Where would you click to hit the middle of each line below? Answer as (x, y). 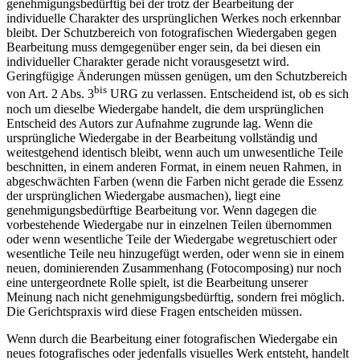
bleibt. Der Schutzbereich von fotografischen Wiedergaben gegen (172, 33)
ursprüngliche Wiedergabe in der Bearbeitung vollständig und (162, 137)
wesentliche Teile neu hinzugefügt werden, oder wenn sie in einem (175, 253)
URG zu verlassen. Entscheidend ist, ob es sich (228, 94)
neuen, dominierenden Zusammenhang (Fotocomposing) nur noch (174, 268)
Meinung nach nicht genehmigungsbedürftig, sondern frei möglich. (176, 297)
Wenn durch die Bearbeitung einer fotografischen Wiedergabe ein (172, 338)
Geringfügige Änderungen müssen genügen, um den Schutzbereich (177, 76)
